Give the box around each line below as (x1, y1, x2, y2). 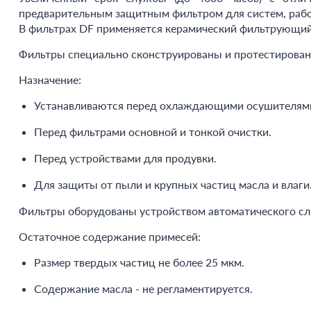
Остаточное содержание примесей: (18, 230, 201, 243)
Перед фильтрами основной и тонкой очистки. (33, 125, 271, 138)
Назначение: (18, 73, 81, 86)
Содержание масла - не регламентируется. (33, 282, 253, 295)
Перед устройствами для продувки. (33, 151, 217, 165)
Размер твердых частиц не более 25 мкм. (33, 255, 244, 269)
